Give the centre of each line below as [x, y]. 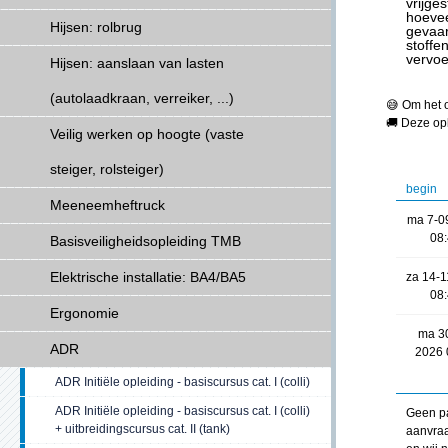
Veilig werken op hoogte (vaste [147, 134]
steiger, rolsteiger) [107, 169]
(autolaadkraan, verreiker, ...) [142, 98]
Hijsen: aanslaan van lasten [137, 63]
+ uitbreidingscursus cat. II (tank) [142, 429]
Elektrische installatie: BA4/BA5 [148, 277]
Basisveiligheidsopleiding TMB [145, 241]
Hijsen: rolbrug [96, 27]
